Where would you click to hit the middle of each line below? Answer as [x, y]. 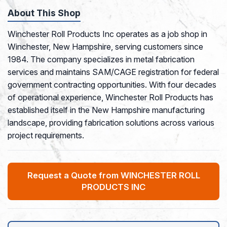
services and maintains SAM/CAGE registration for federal [113, 72]
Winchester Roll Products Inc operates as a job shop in [107, 34]
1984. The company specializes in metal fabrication [101, 60]
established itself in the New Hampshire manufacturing [106, 110]
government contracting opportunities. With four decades [112, 85]
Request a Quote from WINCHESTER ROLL [113, 176]
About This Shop [44, 13]
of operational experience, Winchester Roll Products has [110, 98]
